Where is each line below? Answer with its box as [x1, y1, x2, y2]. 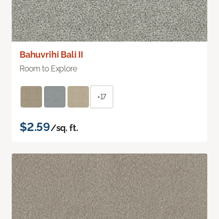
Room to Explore [20, 64, 77, 74]
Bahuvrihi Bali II [20, 49, 83, 60]
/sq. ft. [50, 123, 78, 133]
